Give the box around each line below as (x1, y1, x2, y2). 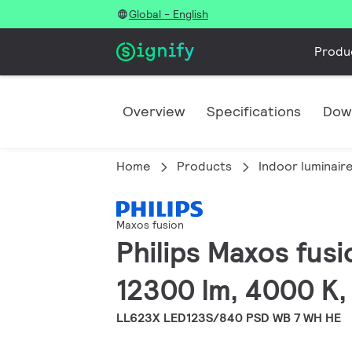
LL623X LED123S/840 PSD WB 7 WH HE (116, 310, 341, 327)
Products (177, 158, 232, 174)
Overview (123, 102, 185, 120)
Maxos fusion (116, 218, 184, 233)
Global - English (129, 7, 208, 21)
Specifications (207, 102, 301, 120)
